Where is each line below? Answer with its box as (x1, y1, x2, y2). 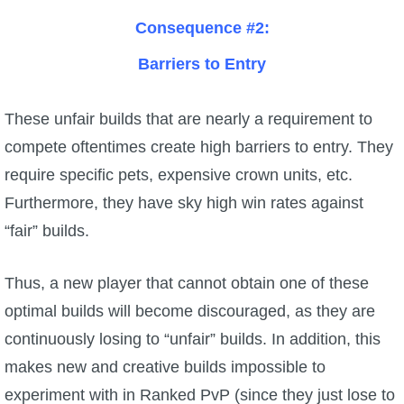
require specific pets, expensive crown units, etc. (5, 165, 353, 184)
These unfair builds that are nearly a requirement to (5, 109, 372, 128)
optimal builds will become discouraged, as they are (5, 301, 375, 320)
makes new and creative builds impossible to (5, 357, 326, 376)
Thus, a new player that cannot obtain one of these (5, 273, 369, 292)
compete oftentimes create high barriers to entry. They (5, 137, 393, 156)
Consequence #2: (134, 18, 270, 37)
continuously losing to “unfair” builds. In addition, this (5, 329, 381, 348)
